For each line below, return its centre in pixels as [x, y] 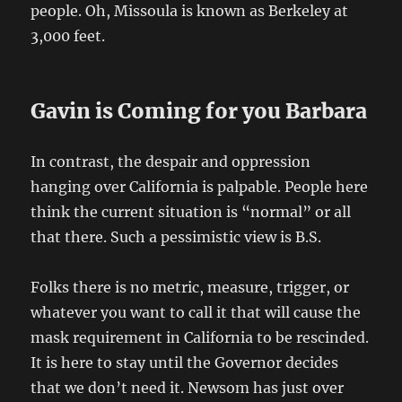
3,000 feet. [68, 35]
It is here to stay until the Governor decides [185, 362]
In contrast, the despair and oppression [171, 161]
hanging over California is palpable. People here [200, 186]
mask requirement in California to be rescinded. [200, 337]
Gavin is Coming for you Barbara [199, 110]
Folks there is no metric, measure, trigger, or [190, 287]
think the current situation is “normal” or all [191, 211]
